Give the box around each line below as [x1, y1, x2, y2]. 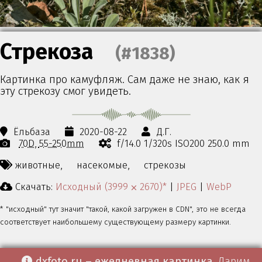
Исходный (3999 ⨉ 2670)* [56, 180, 167, 192]
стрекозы [144, 158, 187, 171]
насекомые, [77, 158, 130, 171]
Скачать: [12, 180, 56, 192]
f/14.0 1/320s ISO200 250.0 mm [117, 137, 250, 150]
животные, [15, 158, 62, 171]
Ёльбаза [13, 126, 51, 138]
